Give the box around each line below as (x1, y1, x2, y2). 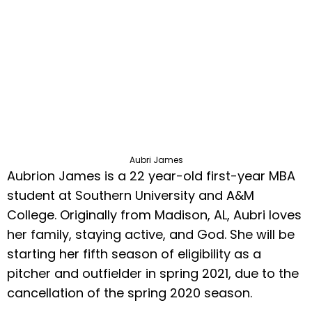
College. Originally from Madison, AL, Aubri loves (7, 206, 302, 224)
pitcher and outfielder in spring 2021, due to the (7, 265, 299, 283)
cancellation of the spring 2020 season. (7, 284, 252, 302)
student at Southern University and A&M (7, 187, 254, 205)
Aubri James (129, 154, 183, 166)
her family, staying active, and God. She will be (7, 226, 295, 244)
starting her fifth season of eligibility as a (7, 245, 261, 263)
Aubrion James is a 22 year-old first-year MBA (7, 167, 295, 185)
